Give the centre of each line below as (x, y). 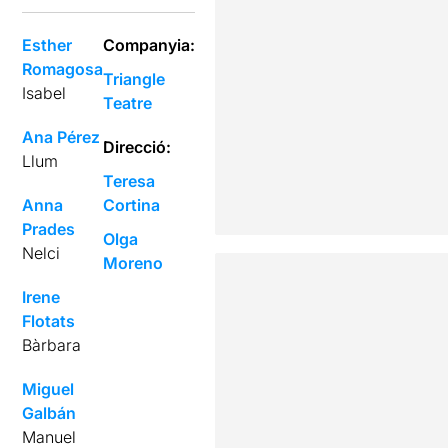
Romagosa (63, 68)
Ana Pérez (61, 136)
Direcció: (137, 146)
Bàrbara (52, 344)
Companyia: (149, 44)
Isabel (44, 92)
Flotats (49, 320)
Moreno (133, 262)
